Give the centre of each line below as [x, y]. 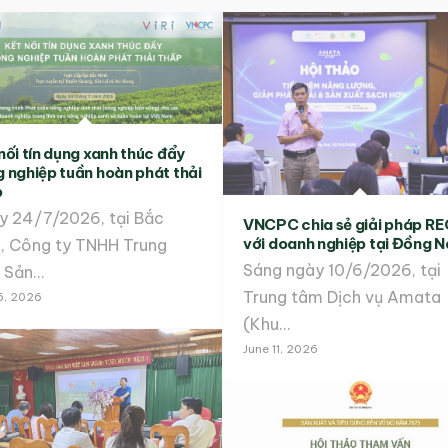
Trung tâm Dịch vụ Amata [342, 296]
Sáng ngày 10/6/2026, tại [342, 269]
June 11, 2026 [280, 348]
